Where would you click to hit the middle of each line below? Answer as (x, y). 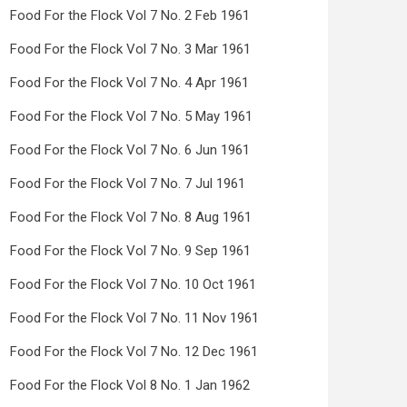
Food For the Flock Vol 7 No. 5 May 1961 (131, 116)
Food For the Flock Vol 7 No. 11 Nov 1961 (134, 318)
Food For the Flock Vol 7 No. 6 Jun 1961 (130, 150)
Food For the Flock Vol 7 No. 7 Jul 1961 (128, 184)
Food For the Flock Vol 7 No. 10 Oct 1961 (133, 284)
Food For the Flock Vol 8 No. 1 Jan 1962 (130, 385)
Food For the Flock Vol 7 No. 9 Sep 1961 (130, 251)
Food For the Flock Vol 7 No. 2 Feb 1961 (130, 15)
